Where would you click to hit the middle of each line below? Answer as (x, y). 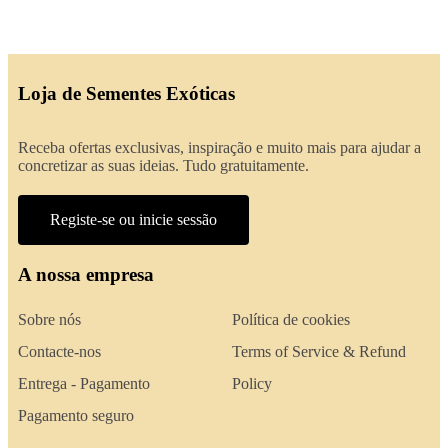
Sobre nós (49, 319)
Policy (252, 383)
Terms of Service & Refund (319, 351)
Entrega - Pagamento (84, 383)
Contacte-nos (59, 351)
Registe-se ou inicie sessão (133, 219)
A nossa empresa (86, 274)
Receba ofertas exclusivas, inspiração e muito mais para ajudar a (219, 147)
